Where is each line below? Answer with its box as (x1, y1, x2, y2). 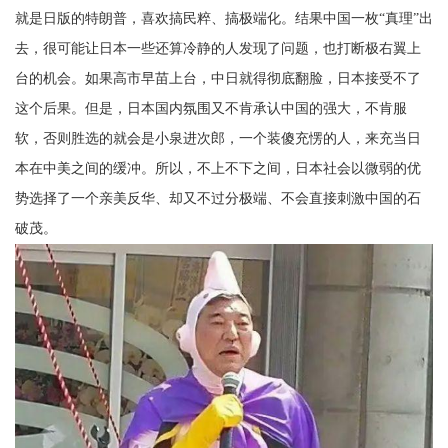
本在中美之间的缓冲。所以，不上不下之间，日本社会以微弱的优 (15, 160, 421, 176)
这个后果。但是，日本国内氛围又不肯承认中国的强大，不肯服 (15, 100, 407, 116)
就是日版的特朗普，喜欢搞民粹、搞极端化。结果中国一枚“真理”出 (15, 10, 433, 26)
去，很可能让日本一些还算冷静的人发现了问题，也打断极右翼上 (15, 40, 421, 56)
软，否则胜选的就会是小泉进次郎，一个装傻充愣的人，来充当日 (15, 130, 421, 146)
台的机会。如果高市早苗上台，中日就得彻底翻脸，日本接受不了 (15, 70, 421, 86)
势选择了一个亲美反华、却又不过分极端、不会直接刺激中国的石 (15, 190, 421, 206)
